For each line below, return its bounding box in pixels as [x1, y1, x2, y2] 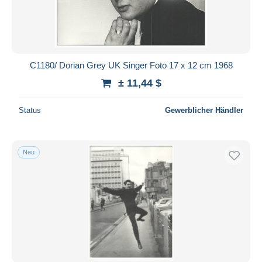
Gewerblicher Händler [165, 105, 243, 115]
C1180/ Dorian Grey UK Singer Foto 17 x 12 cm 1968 [29, 60, 233, 70]
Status [19, 105, 41, 115]
